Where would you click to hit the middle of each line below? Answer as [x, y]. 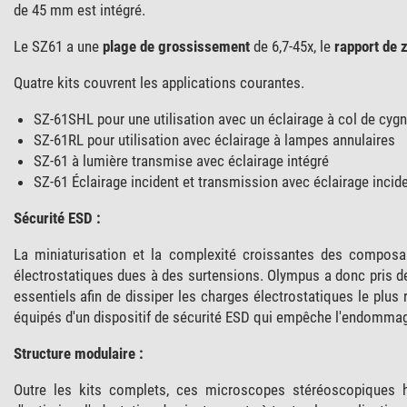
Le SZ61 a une [58, 46]
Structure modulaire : [78, 353]
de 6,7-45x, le [292, 46]
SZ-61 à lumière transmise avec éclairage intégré [181, 160]
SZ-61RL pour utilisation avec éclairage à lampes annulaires [214, 139]
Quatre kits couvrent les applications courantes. [159, 82]
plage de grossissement [176, 46]
